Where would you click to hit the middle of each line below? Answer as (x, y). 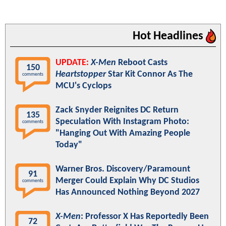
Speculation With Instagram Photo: (122, 122)
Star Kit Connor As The (149, 75)
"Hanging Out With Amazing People (123, 134)
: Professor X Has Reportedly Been (145, 217)
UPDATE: (72, 63)
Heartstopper (81, 75)
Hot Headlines (169, 37)
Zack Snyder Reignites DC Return (117, 110)
